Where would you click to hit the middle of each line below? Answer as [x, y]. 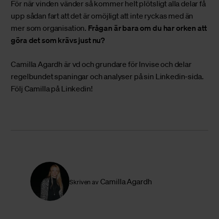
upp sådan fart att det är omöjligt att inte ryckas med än [102, 16]
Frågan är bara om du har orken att [147, 28]
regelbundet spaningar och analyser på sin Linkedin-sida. [107, 77]
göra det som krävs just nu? [58, 40]
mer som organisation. [49, 28]
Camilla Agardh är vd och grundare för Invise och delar [101, 64]
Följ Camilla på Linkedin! [52, 89]
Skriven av [84, 182]
